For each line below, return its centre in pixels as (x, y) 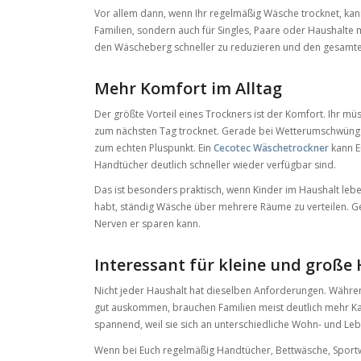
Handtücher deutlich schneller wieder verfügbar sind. (216, 164)
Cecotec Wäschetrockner (272, 147)
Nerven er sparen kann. (148, 224)
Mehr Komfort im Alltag (189, 88)
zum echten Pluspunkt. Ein (154, 147)
